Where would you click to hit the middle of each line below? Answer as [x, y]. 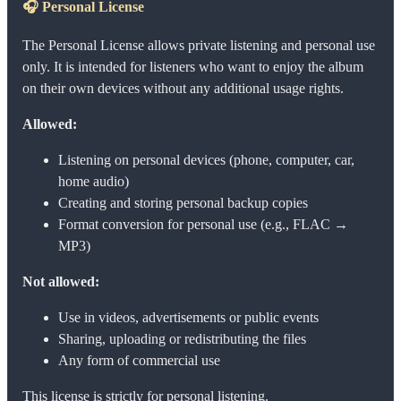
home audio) [94, 181]
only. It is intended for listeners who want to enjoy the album [193, 66]
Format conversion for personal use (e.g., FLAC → [203, 224]
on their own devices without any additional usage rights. [183, 88]
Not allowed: [61, 281]
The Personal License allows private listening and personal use [199, 45]
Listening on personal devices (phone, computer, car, [206, 159]
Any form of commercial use [139, 360]
